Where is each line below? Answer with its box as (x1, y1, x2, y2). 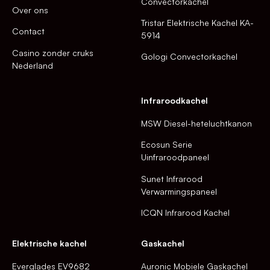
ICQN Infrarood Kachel (141, 207, 230, 218)
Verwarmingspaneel (141, 186, 217, 196)
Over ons (12, 5, 48, 16)
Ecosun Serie (141, 139, 192, 150)
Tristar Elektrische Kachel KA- (141, 17, 254, 28)
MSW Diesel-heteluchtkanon (141, 118, 252, 128)
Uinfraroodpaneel (141, 152, 209, 163)
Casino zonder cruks (12, 47, 93, 58)
